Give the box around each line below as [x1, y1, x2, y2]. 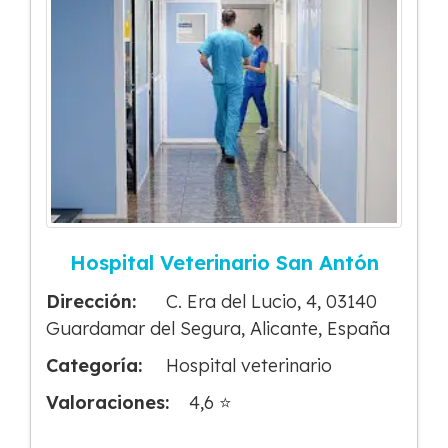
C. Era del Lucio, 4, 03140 [166, 290, 377, 314]
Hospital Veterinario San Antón [69, 250, 379, 276]
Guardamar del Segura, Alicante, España [46, 317, 390, 341]
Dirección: [46, 290, 136, 314]
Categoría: [46, 354, 142, 378]
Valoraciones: [46, 391, 169, 415]
